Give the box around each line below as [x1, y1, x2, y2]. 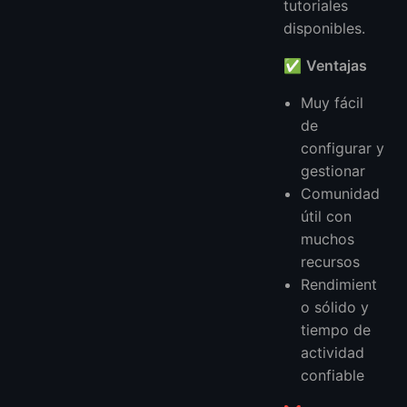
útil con [301, 206, 352, 225]
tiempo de [301, 320, 372, 339]
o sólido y [301, 297, 370, 316]
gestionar [301, 161, 366, 180]
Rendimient [301, 274, 378, 293]
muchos [301, 229, 355, 248]
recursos [301, 252, 361, 271]
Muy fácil [301, 93, 364, 112]
